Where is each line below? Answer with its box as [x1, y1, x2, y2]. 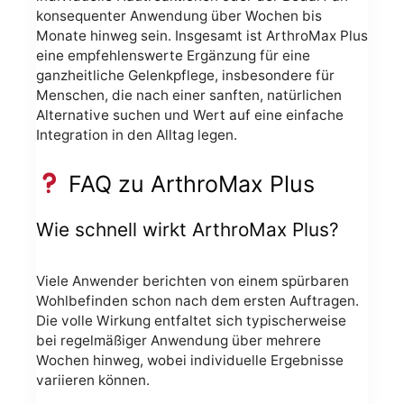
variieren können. [36, 372, 150, 390]
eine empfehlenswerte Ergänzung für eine [36, 47, 310, 65]
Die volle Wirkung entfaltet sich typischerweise [36, 312, 346, 330]
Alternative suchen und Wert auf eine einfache [36, 106, 344, 124]
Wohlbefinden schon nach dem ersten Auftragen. [36, 292, 359, 310]
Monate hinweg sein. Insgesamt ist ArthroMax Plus [36, 27, 368, 45]
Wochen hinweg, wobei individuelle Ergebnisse [36, 352, 344, 370]
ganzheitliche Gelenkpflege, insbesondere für [36, 67, 335, 85]
